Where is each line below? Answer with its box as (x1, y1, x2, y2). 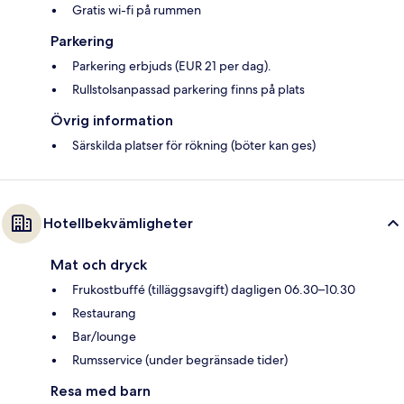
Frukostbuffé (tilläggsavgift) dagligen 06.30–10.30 (72, 281, 355, 298)
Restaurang (72, 305, 136, 322)
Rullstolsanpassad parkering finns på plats (72, 81, 305, 98)
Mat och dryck (50, 256, 147, 274)
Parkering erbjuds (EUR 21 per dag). (72, 58, 271, 75)
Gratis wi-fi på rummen (72, 2, 201, 19)
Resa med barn (50, 382, 151, 400)
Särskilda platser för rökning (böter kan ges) (72, 137, 316, 154)
